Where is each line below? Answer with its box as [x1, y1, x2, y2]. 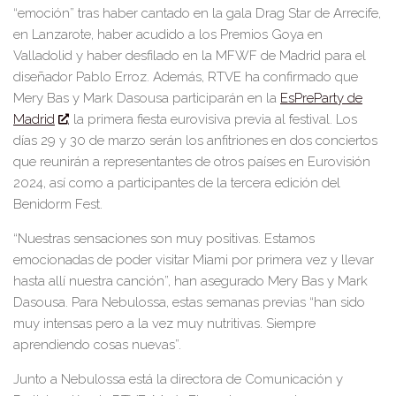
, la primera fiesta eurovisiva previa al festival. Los [67, 111, 358, 128]
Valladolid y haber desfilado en [13, 48, 198, 65]
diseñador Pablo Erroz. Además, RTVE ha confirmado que [13, 69, 358, 86]
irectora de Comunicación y [179, 371, 343, 388]
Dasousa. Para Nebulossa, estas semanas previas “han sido [13, 294, 365, 311]
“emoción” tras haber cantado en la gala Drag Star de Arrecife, [13, 5, 381, 22]
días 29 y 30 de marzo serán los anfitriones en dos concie [13, 133, 355, 149]
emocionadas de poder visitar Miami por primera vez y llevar [13, 252, 374, 269]
